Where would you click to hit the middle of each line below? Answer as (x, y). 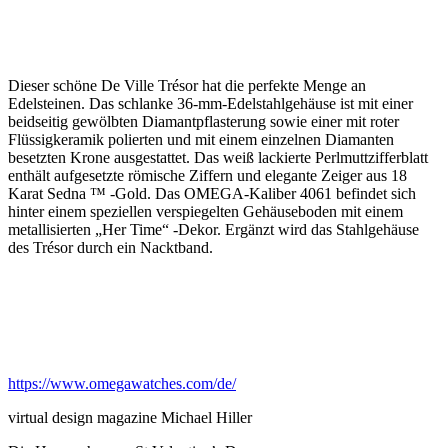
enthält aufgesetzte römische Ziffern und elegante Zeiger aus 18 (207, 175)
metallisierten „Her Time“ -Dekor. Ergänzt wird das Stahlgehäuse (213, 229)
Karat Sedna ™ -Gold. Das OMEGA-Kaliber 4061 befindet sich (212, 193)
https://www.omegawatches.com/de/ (122, 383)
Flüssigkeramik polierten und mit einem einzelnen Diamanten (201, 139)
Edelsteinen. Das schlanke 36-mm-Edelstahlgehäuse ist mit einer (210, 103)
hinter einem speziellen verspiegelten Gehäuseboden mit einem (205, 211)
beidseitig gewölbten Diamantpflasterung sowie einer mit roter (203, 121)
